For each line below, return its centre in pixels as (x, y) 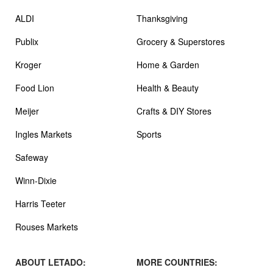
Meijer (27, 111)
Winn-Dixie (36, 180)
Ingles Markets (44, 134)
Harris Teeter (41, 203)
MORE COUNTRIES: (177, 262)
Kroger (28, 64)
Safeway (32, 157)
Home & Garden (168, 64)
